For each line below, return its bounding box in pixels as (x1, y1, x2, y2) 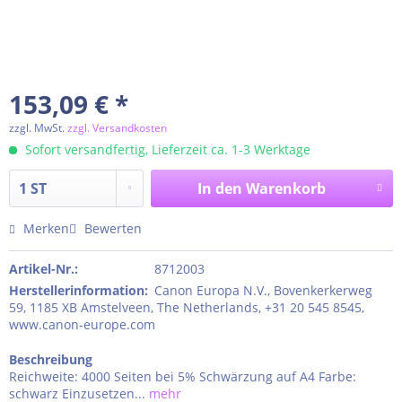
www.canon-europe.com (9, 316, 155, 333)
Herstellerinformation (9, 282, 144, 299)
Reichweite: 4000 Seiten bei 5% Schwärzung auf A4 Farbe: (9, 368, 356, 385)
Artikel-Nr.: (9, 260, 78, 277)
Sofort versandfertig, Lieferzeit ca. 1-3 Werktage (22, 141, 310, 158)
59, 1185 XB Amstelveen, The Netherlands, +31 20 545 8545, (9, 299, 364, 316)
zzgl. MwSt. (9, 120, 67, 135)
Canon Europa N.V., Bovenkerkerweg (153, 282, 372, 299)
